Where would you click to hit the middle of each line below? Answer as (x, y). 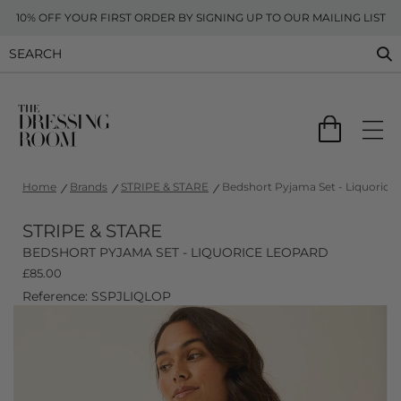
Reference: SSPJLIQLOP (97, 296)
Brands (89, 187)
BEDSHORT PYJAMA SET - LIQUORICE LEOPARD (175, 252)
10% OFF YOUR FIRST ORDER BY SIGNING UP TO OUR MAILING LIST (200, 17)
